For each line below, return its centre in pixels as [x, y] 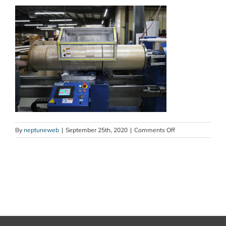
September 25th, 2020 [97, 130]
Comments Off [155, 130]
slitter [182, 139]
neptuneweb [41, 130]
